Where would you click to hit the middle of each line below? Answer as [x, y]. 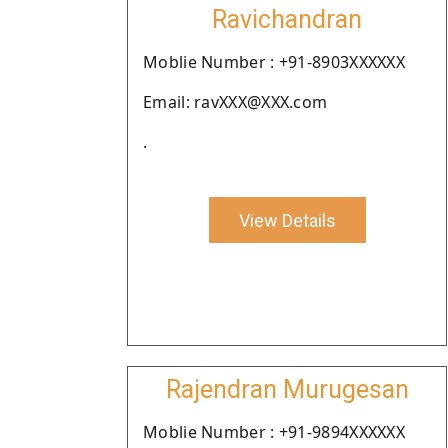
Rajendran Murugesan [287, 389]
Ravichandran [287, 19]
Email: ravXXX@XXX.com [235, 102]
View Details [287, 220]
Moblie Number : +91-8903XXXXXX [274, 62]
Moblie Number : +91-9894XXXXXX [274, 432]
